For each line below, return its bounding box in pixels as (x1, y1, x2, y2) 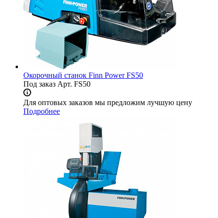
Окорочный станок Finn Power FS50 (23, 71, 143, 80)
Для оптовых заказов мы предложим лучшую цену (23, 98, 192, 107)
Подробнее (23, 107, 60, 116)
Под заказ (23, 80, 55, 89)
